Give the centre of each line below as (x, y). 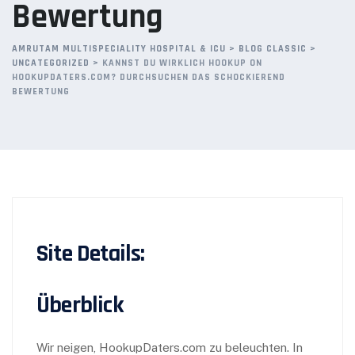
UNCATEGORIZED (51, 63)
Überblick (80, 305)
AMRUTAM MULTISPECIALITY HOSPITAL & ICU (119, 49)
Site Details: (91, 254)
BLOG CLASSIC (273, 49)
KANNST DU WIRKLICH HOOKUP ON (182, 63)
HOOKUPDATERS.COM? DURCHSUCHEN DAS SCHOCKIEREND (149, 77)
